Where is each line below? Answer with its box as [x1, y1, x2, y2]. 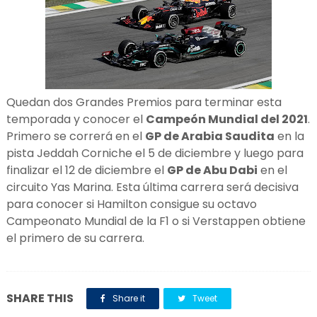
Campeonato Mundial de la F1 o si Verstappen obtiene [6, 213, 306, 229]
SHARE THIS [6, 290, 74, 306]
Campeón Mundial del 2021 [145, 111, 308, 127]
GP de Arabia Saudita [144, 128, 275, 144]
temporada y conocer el [6, 111, 146, 127]
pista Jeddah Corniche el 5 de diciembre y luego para [6, 145, 304, 161]
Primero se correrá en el [6, 128, 145, 144]
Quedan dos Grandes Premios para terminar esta [6, 94, 282, 110]
